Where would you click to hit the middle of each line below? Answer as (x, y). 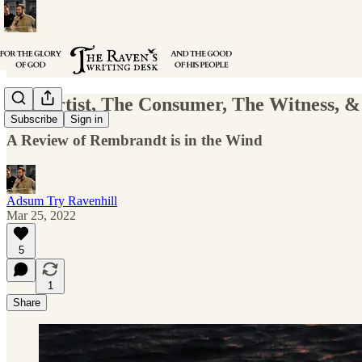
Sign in (86, 120)
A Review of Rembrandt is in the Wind (135, 140)
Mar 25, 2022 (41, 215)
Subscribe (34, 120)
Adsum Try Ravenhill (62, 200)
